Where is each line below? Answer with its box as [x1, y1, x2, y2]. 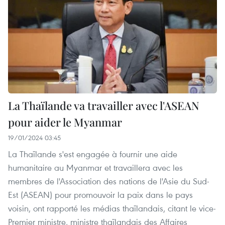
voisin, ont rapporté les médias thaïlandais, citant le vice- [8, 202, 216, 214]
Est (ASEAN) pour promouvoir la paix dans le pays [8, 188, 193, 200]
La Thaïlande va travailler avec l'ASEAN [8, 97, 199, 113]
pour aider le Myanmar [8, 114, 122, 130]
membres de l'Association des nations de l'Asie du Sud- [8, 175, 209, 187]
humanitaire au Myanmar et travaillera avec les [8, 161, 183, 173]
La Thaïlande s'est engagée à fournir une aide [8, 148, 177, 160]
